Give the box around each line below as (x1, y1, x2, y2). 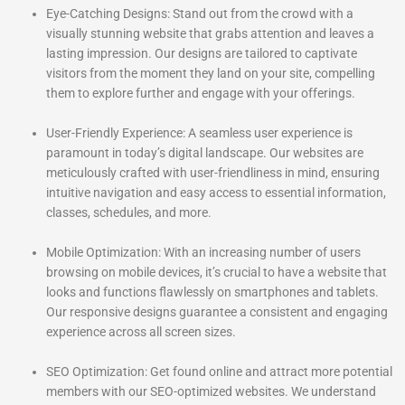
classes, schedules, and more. (46, 205, 212, 221)
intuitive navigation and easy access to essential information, (46, 185, 387, 201)
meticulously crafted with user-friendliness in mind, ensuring (46, 165, 381, 181)
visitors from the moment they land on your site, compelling (46, 66, 376, 81)
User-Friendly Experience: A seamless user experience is (46, 126, 353, 141)
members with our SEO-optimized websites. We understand (46, 384, 377, 399)
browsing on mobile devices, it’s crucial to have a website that (46, 265, 388, 280)
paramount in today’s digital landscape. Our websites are (46, 146, 364, 161)
